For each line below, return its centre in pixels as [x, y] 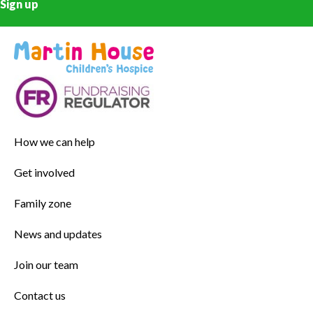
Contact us [40, 295]
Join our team [46, 264]
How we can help [54, 141]
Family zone [43, 203]
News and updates [58, 233]
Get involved [44, 172]
